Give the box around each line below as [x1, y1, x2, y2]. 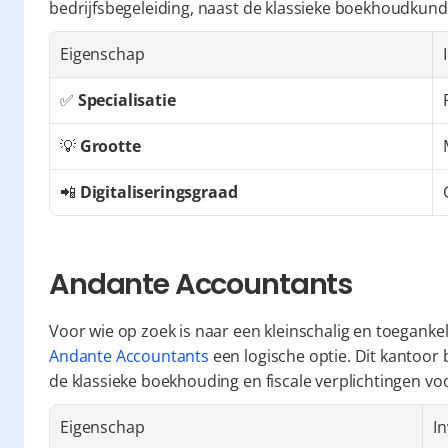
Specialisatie [77, 89, 176, 111]
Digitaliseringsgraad [79, 181, 238, 203]
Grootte [79, 135, 141, 157]
